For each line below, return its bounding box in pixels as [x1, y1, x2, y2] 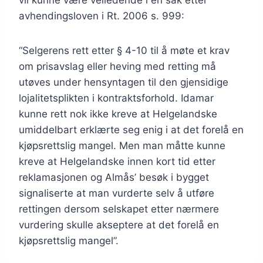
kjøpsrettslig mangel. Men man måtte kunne [19, 140, 225, 152]
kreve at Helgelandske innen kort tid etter [19, 156, 215, 168]
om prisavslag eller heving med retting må [19, 60, 216, 73]
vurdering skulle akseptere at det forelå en [19, 219, 219, 231]
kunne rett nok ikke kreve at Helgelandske [19, 108, 217, 120]
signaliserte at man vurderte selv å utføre [19, 187, 214, 200]
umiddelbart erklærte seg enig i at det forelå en [19, 124, 244, 136]
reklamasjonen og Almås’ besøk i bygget [19, 171, 209, 184]
